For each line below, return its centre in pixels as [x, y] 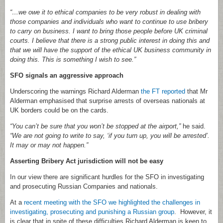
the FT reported [163, 92]
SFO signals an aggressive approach [67, 76]
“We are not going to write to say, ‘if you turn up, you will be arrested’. [110, 136]
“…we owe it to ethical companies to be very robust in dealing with [105, 12]
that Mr [196, 92]
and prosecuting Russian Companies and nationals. [84, 187]
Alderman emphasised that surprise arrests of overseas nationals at [108, 101]
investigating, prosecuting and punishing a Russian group [92, 212]
